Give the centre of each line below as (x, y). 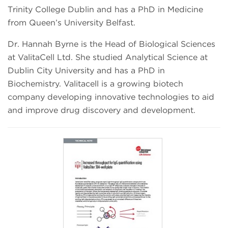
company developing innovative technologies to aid (111, 97)
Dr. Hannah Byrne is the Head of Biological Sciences (111, 44)
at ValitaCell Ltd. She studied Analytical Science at (108, 58)
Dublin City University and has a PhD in (86, 71)
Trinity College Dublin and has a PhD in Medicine (105, 10)
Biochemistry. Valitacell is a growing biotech (95, 84)
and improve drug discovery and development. (102, 110)
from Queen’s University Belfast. (72, 23)
